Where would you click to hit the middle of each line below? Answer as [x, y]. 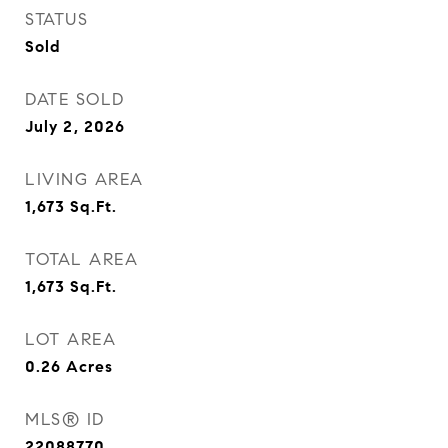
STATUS [56, 19]
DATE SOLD [75, 99]
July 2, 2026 [75, 126]
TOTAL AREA [81, 259]
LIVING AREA [84, 179]
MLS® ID [65, 419]
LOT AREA [70, 339]
